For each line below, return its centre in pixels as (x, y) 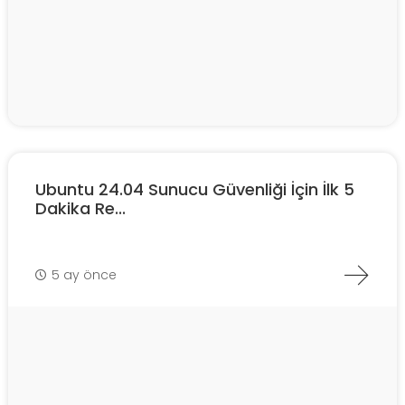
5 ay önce (84, 274)
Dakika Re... (80, 209)
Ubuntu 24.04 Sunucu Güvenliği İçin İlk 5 (195, 190)
